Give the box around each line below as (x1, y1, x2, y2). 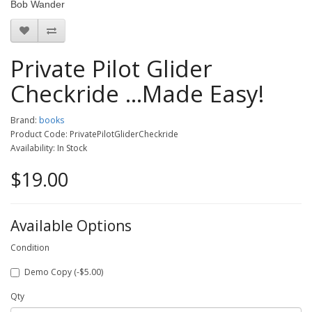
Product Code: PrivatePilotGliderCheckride (10, 128, 178, 140)
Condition (10, 242, 49, 253)
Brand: (10, 114, 39, 126)
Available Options (10, 216, 132, 235)
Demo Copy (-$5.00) (24, 266, 103, 278)
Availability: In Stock (10, 142, 87, 154)
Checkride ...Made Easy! (10, 78, 264, 109)
